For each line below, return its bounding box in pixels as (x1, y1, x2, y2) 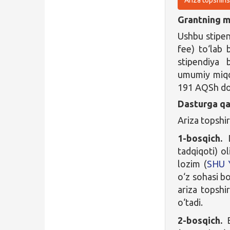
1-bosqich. (178, 132, 223, 143)
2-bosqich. (178, 215, 223, 225)
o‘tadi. (178, 197, 203, 207)
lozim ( (178, 158, 207, 169)
